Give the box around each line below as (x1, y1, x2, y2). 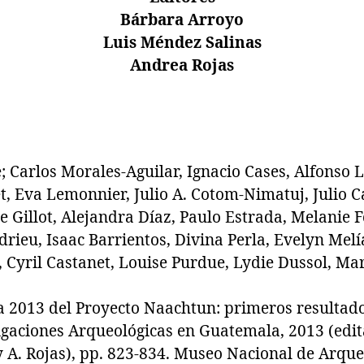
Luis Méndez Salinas (102, 32, 262, 53)
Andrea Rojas (130, 55, 234, 76)
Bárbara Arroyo (120, 10, 244, 30)
